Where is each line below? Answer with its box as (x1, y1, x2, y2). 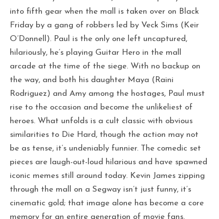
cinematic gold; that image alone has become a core (10, 198, 204, 207)
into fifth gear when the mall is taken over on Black (10, 7, 199, 16)
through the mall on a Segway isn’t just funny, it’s (10, 185, 191, 194)
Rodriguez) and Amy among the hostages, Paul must (10, 89, 205, 98)
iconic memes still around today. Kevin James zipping (10, 171, 205, 180)
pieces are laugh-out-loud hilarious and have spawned (10, 157, 207, 166)
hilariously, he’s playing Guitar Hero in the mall (10, 48, 181, 57)
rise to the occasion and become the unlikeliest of (10, 103, 193, 111)
